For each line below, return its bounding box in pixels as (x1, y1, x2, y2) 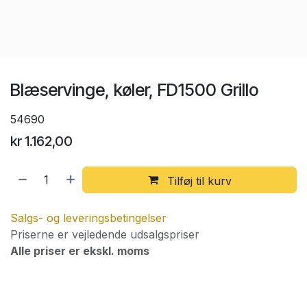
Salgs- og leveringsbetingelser (10, 211, 167, 225)
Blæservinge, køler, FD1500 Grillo (10, 79, 258, 100)
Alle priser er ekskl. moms (10, 244, 149, 258)
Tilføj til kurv (163, 173, 232, 188)
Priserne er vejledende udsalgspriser (10, 228, 199, 242)
